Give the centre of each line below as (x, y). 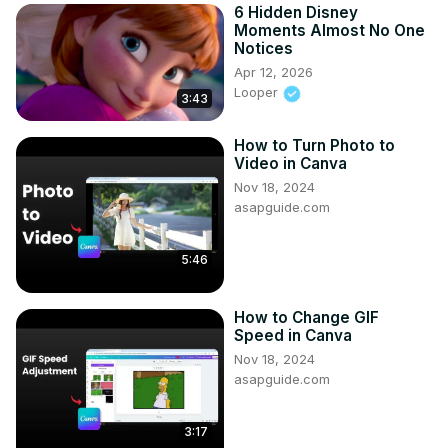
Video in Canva (290, 164)
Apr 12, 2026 (273, 72)
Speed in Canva (293, 336)
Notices (263, 49)
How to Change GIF (306, 318)
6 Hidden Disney (296, 13)
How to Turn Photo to (314, 146)
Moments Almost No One (329, 31)
